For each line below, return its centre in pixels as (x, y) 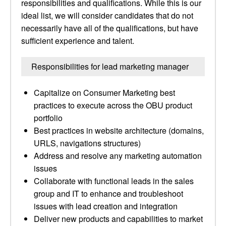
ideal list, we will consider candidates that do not (107, 15)
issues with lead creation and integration (106, 206)
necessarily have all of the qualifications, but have (110, 28)
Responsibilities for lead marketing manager (110, 66)
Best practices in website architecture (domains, (119, 130)
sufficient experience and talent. (78, 41)
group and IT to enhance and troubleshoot (108, 193)
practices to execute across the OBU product (113, 105)
